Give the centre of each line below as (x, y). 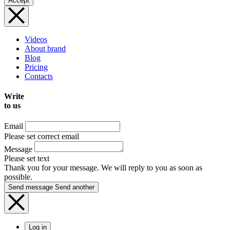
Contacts (39, 76)
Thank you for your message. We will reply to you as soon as (103, 168)
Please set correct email (42, 137)
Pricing (36, 67)
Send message (31, 187)
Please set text (27, 159)
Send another (75, 187)
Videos (36, 39)
